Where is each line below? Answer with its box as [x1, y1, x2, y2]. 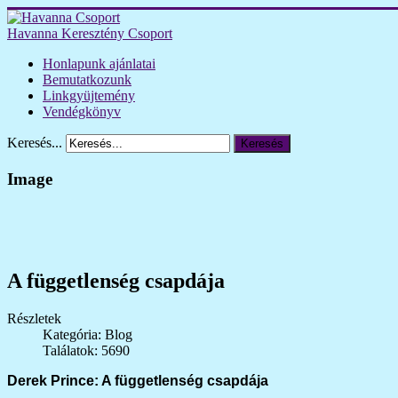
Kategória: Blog [43, 327, 132, 343]
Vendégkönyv [43, 104, 121, 119]
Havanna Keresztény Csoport [7, 26, 172, 41]
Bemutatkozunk [43, 72, 131, 87]
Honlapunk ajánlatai [43, 56, 155, 71]
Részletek [7, 311, 61, 327]
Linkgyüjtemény [43, 88, 135, 103]
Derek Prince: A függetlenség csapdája [7, 373, 268, 389]
